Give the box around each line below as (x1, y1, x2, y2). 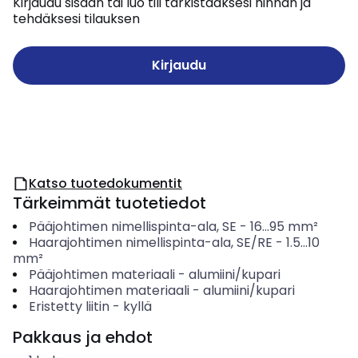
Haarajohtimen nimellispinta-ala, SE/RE (28, 233, 272, 252)
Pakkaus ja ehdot (13, 326, 153, 348)
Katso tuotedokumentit (29, 174, 182, 193)
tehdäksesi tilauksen (13, 10, 140, 28)
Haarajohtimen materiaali (28, 281, 189, 300)
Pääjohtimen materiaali (28, 265, 175, 284)
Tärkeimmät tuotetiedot (13, 192, 206, 214)
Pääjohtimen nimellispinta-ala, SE (28, 217, 237, 236)
